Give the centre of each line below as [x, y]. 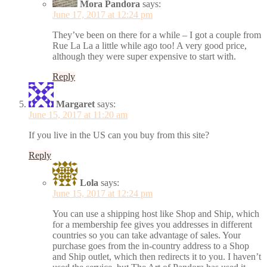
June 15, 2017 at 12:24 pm [103, 193]
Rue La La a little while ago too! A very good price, [150, 45]
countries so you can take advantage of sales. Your [147, 235]
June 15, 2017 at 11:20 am [78, 114]
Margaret [75, 104]
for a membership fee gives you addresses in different [152, 224]
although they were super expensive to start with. [144, 56]
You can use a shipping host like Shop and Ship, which [156, 213]
